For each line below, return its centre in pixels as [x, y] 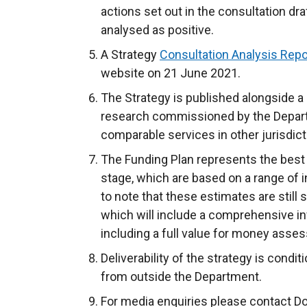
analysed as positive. [157, 30]
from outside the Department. [181, 277]
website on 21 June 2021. [171, 73]
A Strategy [130, 54]
